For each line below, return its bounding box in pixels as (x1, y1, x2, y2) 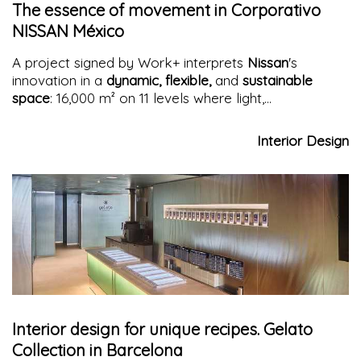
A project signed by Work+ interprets (12, 53, 247, 71)
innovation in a (12, 71, 106, 89)
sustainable (243, 71, 313, 89)
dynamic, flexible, (106, 71, 215, 89)
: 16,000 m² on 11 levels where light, (50, 89, 264, 106)
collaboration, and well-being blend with (12, 106, 262, 124)
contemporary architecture (12, 124, 181, 142)
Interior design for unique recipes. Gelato (12, 318, 313, 339)
